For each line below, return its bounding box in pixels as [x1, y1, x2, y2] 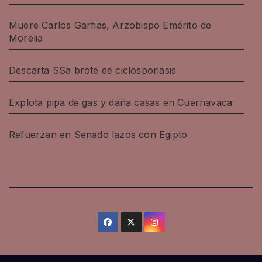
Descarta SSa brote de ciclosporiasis [9, 64, 177, 77]
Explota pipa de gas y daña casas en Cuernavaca [9, 96, 233, 109]
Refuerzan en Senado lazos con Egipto [9, 129, 188, 141]
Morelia [9, 32, 43, 44]
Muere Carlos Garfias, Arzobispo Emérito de [9, 19, 212, 32]
